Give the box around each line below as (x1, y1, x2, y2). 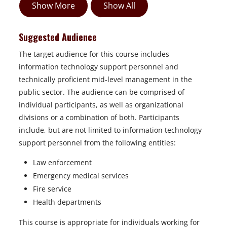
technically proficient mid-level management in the (19, 74, 192, 84)
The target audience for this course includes (19, 49, 169, 59)
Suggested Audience (19, 30, 99, 44)
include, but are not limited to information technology (19, 125, 202, 135)
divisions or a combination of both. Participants (19, 112, 179, 122)
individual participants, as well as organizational (19, 100, 183, 109)
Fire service (33, 184, 71, 194)
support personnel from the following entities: (19, 138, 178, 147)
